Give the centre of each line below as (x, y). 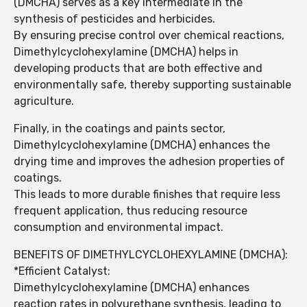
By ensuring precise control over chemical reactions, (149, 36)
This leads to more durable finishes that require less (147, 195)
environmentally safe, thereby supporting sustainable (152, 85)
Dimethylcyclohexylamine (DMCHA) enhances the (142, 145)
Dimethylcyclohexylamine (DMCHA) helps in (126, 52)
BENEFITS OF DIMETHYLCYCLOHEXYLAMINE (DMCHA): (151, 255)
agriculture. (44, 101)
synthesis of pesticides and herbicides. (114, 19)
